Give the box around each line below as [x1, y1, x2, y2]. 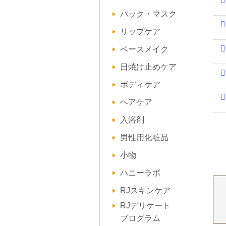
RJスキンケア [120, 186, 171, 195]
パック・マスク [120, 10, 177, 18]
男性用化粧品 [120, 133, 168, 142]
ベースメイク [120, 45, 168, 53]
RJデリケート [120, 201, 171, 210]
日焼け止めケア [120, 63, 177, 71]
